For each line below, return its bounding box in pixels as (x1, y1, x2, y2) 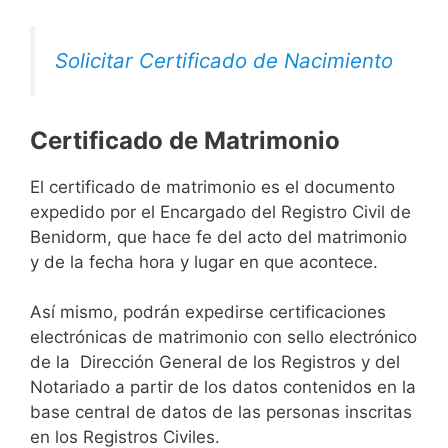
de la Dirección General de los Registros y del (30, 352, 400, 373)
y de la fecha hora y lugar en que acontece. (30, 251, 378, 272)
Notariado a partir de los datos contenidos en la (30, 377, 416, 398)
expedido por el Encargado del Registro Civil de (30, 201, 411, 222)
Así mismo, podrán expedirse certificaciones (30, 302, 386, 323)
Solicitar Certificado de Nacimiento (55, 48, 393, 74)
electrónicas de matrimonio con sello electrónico (30, 327, 417, 348)
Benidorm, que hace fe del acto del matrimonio (30, 226, 407, 247)
